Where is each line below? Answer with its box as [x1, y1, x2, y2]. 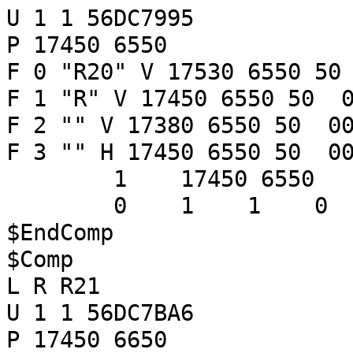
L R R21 [6, 273, 100, 299]
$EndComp [6, 219, 113, 246]
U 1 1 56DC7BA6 [6, 299, 194, 326]
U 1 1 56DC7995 [6, 5, 194, 32]
